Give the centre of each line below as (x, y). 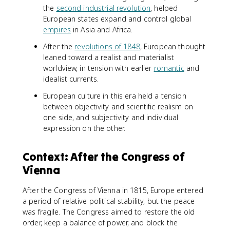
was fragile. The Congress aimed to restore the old (109, 212)
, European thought (173, 46)
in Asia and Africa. (102, 30)
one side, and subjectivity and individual (111, 117)
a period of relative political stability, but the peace (109, 201)
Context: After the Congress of (104, 157)
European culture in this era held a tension (115, 96)
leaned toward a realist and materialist (109, 57)
